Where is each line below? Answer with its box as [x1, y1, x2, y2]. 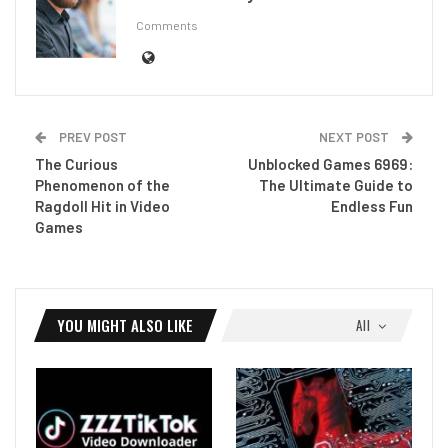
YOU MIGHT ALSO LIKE [57, 313, 193, 336]
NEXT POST [319, 128, 392, 145]
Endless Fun [331, 196, 413, 215]
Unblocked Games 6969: [248, 154, 413, 173]
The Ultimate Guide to [259, 175, 413, 194]
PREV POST [56, 128, 127, 145]
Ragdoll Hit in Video [35, 196, 170, 215]
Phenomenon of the [35, 175, 170, 194]
